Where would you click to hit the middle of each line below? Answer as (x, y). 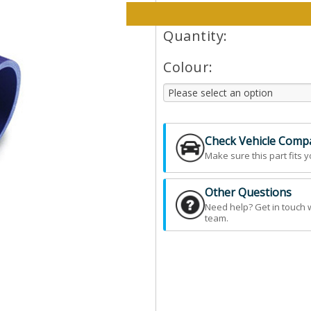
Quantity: (195, 36)
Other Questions (248, 192)
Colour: (188, 67)
